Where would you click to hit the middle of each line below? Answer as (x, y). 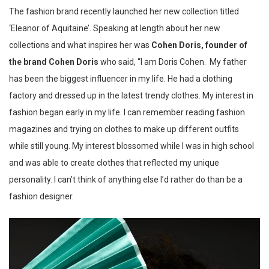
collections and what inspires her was (80, 45)
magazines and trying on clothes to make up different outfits (124, 129)
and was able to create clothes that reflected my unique (114, 163)
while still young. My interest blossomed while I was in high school (131, 146)
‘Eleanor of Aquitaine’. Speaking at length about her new (115, 29)
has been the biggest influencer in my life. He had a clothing (121, 79)
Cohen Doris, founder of (199, 45)
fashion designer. (41, 197)
